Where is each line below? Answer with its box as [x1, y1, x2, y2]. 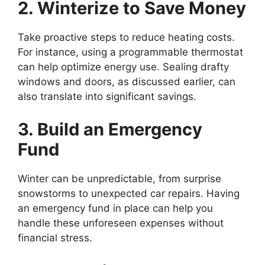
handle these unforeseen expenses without [18, 216, 224, 229]
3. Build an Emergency [18, 118, 202, 140]
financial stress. [18, 231, 92, 244]
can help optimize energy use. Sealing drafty [18, 61, 229, 73]
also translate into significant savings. [18, 91, 196, 102]
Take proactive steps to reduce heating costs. [18, 31, 235, 43]
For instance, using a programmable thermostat [18, 46, 243, 58]
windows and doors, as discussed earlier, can [18, 76, 235, 88]
